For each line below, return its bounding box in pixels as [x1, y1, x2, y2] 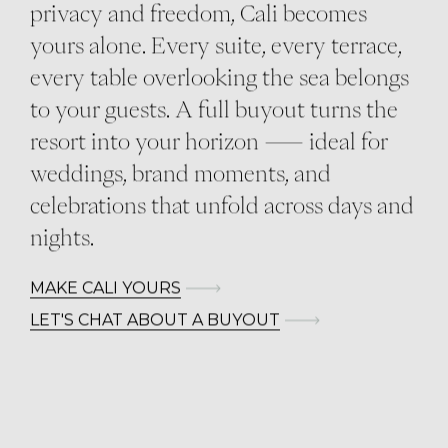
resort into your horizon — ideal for [30, 130, 388, 153]
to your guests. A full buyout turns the [30, 98, 398, 121]
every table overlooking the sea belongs [30, 66, 409, 89]
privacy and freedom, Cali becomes [30, 2, 367, 25]
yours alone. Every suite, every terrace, [30, 34, 402, 57]
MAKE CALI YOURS [30, 278, 181, 298]
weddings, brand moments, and [30, 162, 331, 185]
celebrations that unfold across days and [30, 194, 414, 217]
